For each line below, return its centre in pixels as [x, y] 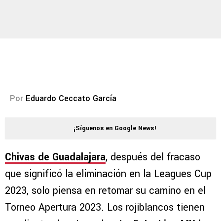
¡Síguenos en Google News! [115, 129]
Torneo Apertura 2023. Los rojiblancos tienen [105, 208]
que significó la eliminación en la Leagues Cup [108, 174]
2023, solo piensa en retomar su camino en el [105, 191]
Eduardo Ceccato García [71, 99]
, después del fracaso [153, 157]
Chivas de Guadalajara [55, 157]
